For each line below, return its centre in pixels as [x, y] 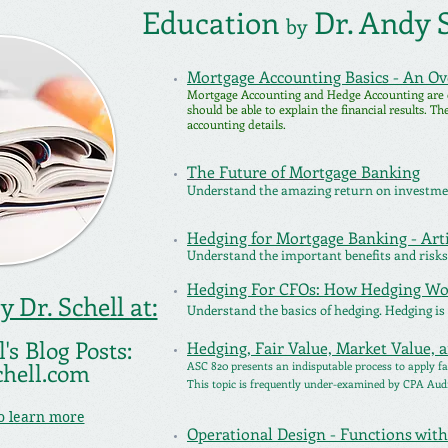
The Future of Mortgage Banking [303, 171]
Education [214, 22]
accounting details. [236, 124]
